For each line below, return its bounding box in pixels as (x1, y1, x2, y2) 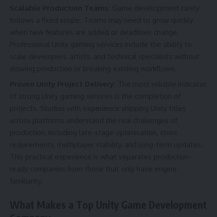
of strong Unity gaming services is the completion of (10, 92, 181, 101)
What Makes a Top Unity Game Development (10, 198, 207, 211)
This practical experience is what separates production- (10, 152, 192, 162)
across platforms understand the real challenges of (10, 116, 177, 125)
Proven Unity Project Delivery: (10, 79, 118, 89)
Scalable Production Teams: (10, 3, 112, 13)
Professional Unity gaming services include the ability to (10, 39, 192, 49)
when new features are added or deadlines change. (10, 27, 179, 37)
